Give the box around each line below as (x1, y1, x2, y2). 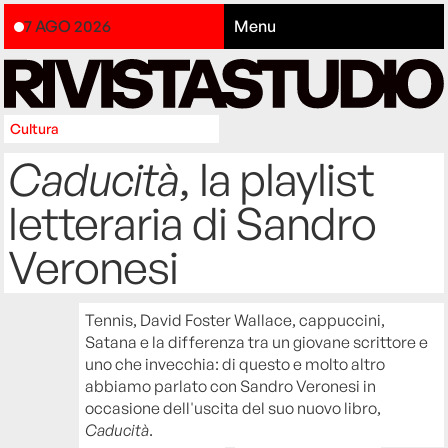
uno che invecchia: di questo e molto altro (85, 353, 386, 374)
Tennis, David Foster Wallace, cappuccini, (85, 309, 386, 330)
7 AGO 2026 (24, 16, 112, 37)
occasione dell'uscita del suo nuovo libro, (85, 397, 382, 418)
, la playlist (179, 150, 374, 207)
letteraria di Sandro (8, 194, 377, 251)
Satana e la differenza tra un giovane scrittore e (85, 331, 429, 352)
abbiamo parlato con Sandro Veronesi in (85, 375, 377, 396)
